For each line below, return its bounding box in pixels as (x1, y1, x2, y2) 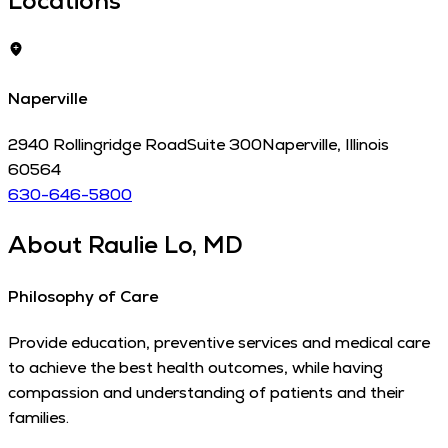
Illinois (345, 133, 389, 155)
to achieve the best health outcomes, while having (8, 357, 383, 379)
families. (8, 407, 69, 429)
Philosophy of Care (8, 286, 158, 308)
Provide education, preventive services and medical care (8, 332, 430, 354)
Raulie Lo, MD (88, 228, 243, 260)
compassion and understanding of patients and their (8, 382, 404, 404)
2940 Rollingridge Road (8, 133, 187, 155)
